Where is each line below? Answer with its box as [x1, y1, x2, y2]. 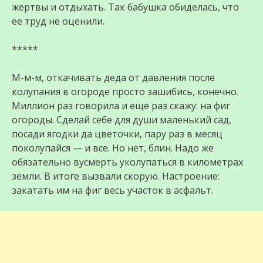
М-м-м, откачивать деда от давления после [12, 71, 215, 85]
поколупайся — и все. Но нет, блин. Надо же [12, 141, 214, 155]
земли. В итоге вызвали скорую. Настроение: [12, 170, 220, 183]
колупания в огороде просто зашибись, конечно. [12, 85, 238, 99]
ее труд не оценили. [12, 15, 104, 28]
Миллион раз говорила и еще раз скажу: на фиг [12, 99, 230, 113]
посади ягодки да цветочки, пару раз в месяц [12, 127, 222, 141]
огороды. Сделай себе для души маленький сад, [12, 113, 231, 127]
